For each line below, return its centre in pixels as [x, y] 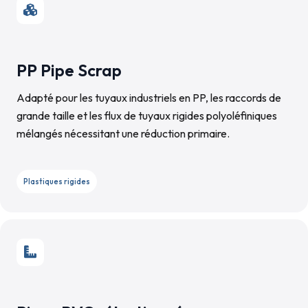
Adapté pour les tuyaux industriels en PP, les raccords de [149, 98]
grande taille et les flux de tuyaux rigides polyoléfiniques [147, 115]
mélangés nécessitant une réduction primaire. [123, 133]
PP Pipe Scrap [69, 70]
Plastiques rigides [57, 181]
